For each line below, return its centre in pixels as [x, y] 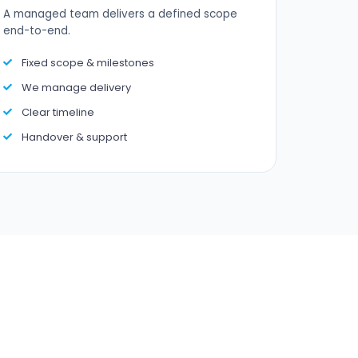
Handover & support [75, 137]
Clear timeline [58, 112]
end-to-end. [37, 31]
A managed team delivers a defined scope [121, 14]
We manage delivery [77, 88]
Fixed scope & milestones [88, 63]
